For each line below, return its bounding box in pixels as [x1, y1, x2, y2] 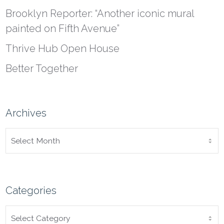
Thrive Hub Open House [5, 42, 120, 55]
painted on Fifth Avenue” [5, 22, 120, 35]
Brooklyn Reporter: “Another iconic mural [5, 7, 194, 20]
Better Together [5, 62, 78, 75]
